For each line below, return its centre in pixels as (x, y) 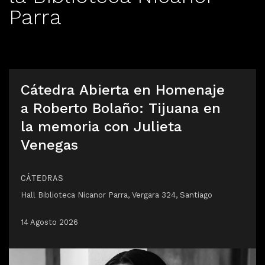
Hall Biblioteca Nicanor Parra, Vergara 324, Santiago (117, 195)
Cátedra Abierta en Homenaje (123, 90)
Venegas (49, 145)
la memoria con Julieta (101, 127)
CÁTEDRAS (42, 178)
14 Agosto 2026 (49, 222)
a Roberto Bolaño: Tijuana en (121, 108)
